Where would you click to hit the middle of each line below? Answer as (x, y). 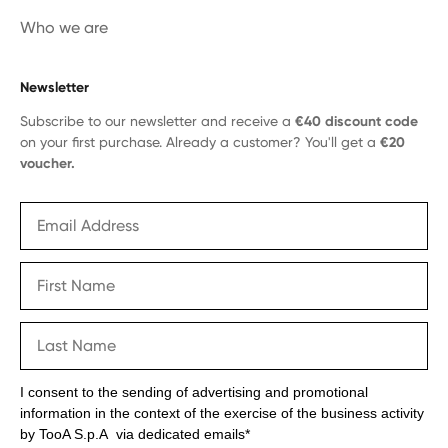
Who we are (64, 27)
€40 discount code (356, 121)
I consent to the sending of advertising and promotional (194, 391)
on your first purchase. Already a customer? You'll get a (200, 141)
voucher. (47, 163)
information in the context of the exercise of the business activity (222, 412)
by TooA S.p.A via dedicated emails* (135, 433)
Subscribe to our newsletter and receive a (157, 120)
